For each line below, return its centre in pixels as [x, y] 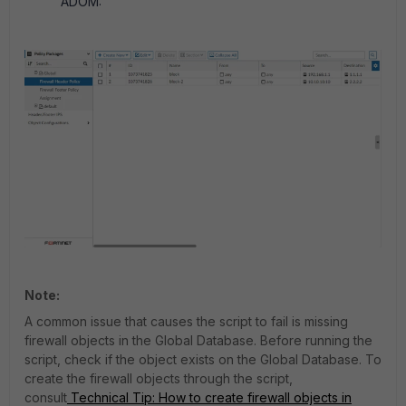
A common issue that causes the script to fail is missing [186, 322]
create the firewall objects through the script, [159, 379]
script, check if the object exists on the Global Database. [195, 360]
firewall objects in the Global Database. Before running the [198, 341]
